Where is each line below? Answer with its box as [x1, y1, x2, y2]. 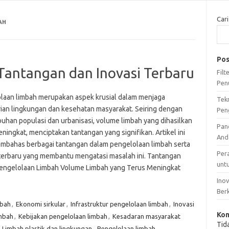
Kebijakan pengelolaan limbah [18, 212, 107, 220]
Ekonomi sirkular [15, 200, 65, 208]
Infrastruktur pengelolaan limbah [70, 200, 168, 208]
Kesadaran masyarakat [112, 212, 180, 220]
